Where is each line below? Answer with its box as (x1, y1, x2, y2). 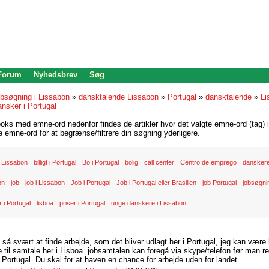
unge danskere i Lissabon (111, 199, 186, 207)
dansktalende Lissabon (79, 92, 159, 101)
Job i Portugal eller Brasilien (116, 179, 196, 186)
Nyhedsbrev (34, 70, 77, 79)
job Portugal (202, 179, 237, 186)
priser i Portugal (59, 199, 105, 207)
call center (144, 159, 174, 166)
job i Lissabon (25, 179, 65, 186)
